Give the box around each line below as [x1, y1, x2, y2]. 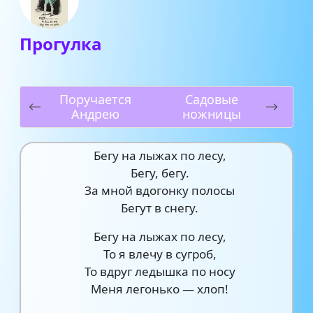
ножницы [182, 105, 241, 122]
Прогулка [20, 32, 102, 55]
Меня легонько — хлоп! [91, 281, 229, 297]
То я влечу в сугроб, [103, 246, 217, 262]
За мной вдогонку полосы [85, 182, 235, 198]
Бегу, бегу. [130, 165, 189, 181]
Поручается [59, 91, 131, 108]
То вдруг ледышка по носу [84, 263, 235, 279]
